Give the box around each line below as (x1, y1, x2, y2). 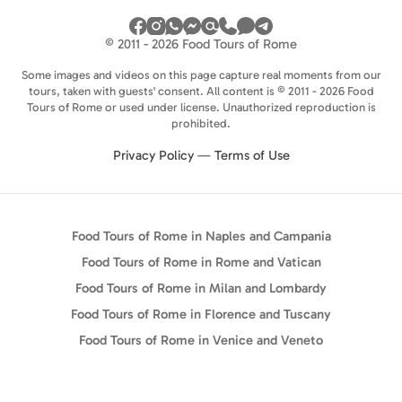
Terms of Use (214, 147, 290, 164)
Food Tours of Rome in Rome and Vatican (81, 254, 321, 271)
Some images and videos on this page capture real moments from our (21, 68, 381, 83)
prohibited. (171, 117, 231, 131)
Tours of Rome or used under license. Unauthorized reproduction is (26, 100, 376, 115)
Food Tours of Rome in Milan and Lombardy (75, 280, 327, 297)
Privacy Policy (112, 147, 194, 164)
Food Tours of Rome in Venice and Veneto (79, 332, 323, 349)
